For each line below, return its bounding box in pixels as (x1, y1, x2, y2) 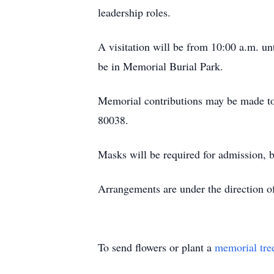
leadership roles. (98, 5, 171, 20)
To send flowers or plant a (98, 240, 215, 254)
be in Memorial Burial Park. (98, 59, 223, 73)
